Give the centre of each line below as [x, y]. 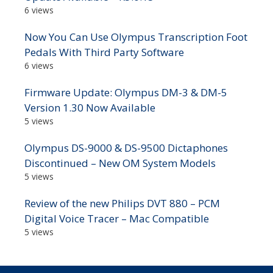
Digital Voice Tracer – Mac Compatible [117, 219]
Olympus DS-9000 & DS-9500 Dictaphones [126, 148]
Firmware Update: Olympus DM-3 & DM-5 [126, 93]
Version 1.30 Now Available [90, 108]
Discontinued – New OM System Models [120, 163]
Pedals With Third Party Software [104, 52]
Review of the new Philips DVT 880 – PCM [122, 204]
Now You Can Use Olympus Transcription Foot [136, 37]
